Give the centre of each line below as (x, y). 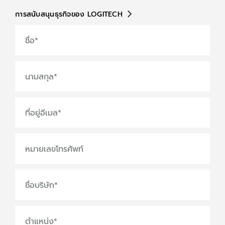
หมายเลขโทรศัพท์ (54, 149)
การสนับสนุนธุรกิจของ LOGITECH (69, 14)
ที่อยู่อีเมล (41, 113)
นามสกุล (39, 77)
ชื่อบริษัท (40, 185)
